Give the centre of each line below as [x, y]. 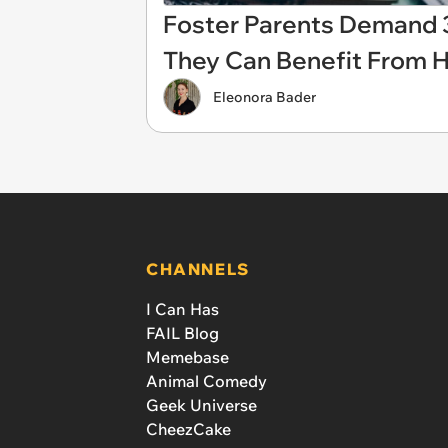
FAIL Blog [182, 333]
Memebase [187, 357]
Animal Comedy [206, 381]
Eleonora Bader [264, 96]
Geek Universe [201, 405]
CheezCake [188, 429]
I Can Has [182, 309]
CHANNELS [198, 269]
